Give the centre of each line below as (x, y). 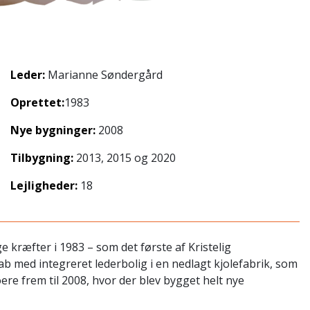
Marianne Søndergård (104, 75)
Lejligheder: (44, 186)
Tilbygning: (42, 158)
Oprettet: (37, 103)
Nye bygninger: (53, 130)
